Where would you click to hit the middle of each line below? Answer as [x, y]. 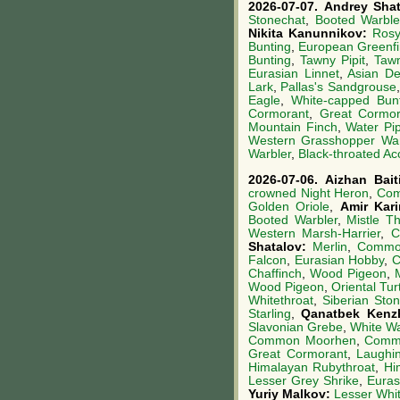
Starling [270, 313]
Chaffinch [275, 273]
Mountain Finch [293, 127]
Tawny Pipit [332, 60]
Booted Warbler [293, 220]
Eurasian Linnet [294, 73]
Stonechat [277, 20]
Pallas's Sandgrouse [338, 87]
